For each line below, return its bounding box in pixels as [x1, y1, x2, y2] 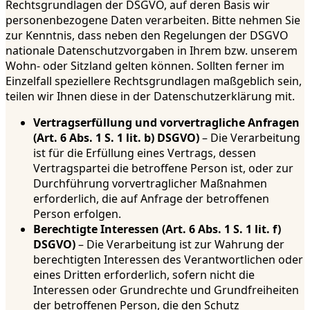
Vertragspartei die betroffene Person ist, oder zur [33, 161, 293, 176]
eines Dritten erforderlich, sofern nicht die [33, 267, 255, 283]
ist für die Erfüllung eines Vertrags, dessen [33, 145, 256, 161]
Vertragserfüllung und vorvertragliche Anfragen [33, 115, 300, 131]
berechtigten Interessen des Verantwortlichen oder [33, 252, 303, 268]
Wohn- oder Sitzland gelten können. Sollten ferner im [6, 58, 284, 74]
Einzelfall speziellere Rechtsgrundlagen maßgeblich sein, [6, 73, 302, 89]
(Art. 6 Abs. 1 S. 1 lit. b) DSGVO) [33, 130, 199, 146]
